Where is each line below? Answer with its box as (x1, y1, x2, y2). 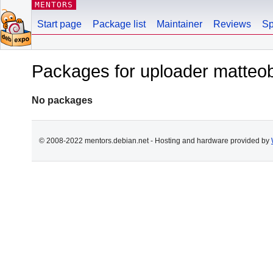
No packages (32, 94, 93, 105)
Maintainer (157, 19, 202, 29)
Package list (93, 19, 146, 29)
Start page (37, 19, 82, 29)
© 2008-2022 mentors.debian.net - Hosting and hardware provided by (39, 136, 271, 145)
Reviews (213, 19, 251, 29)
